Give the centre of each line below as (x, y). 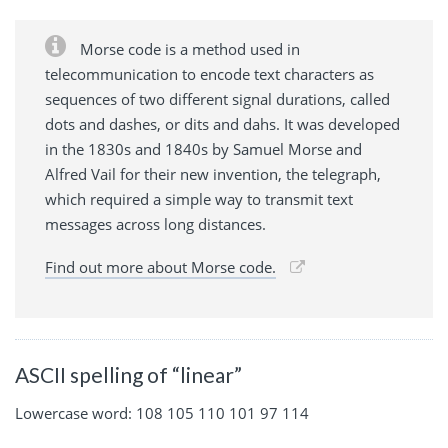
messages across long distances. (155, 224)
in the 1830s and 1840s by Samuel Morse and (203, 149)
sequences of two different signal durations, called (217, 99)
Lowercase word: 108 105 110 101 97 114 (162, 413)
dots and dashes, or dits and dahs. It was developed (222, 124)
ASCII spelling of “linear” (128, 375)
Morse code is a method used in (188, 49)
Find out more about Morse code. (160, 267)
